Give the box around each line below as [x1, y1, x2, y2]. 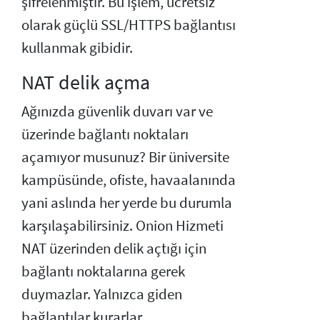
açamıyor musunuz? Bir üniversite [21, 147, 229, 166]
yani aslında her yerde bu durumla [21, 193, 232, 212]
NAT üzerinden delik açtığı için [21, 239, 206, 258]
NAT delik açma [21, 69, 150, 95]
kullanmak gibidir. [21, 38, 133, 57]
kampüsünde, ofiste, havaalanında [21, 170, 236, 189]
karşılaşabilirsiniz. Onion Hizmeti [21, 216, 224, 235]
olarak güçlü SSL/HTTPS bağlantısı [21, 15, 236, 34]
